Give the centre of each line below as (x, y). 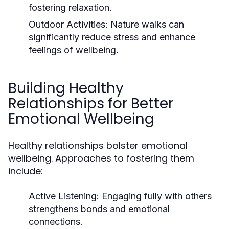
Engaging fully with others (155, 196)
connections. (56, 222)
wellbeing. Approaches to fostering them (101, 158)
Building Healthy (66, 88)
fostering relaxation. (70, 7)
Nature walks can (146, 24)
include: (26, 171)
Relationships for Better (91, 104)
